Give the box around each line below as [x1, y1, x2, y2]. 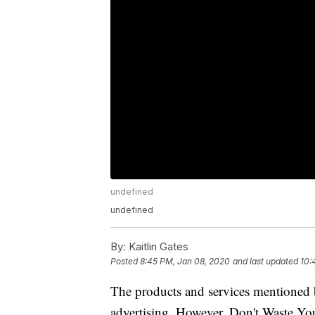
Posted [110, 256, 140, 267]
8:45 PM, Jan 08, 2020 [140, 256, 230, 267]
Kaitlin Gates [126, 240, 188, 254]
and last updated [233, 256, 298, 267]
